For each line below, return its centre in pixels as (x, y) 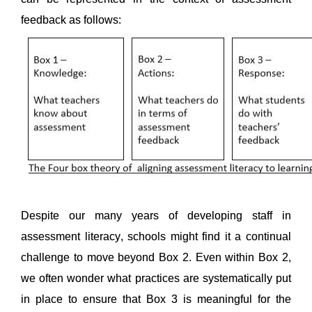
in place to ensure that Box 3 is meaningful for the (156, 299)
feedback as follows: (72, 19)
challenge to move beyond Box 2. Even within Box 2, (156, 257)
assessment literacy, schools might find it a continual (156, 236)
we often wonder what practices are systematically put (156, 278)
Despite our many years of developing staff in (156, 215)
